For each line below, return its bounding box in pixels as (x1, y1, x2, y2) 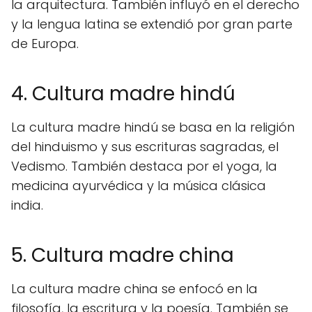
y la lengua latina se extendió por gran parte (11, 15, 292, 33)
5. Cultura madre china (11, 242, 234, 269)
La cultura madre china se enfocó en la (11, 280, 258, 297)
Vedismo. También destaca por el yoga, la (11, 157, 277, 175)
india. (11, 196, 43, 214)
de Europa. (11, 35, 79, 52)
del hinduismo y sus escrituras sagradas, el (11, 138, 279, 155)
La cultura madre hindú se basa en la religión (11, 118, 295, 136)
